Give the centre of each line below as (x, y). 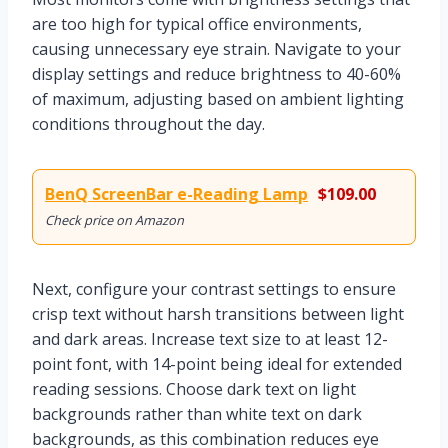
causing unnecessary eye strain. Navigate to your (216, 49)
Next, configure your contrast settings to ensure (214, 289)
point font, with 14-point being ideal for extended (217, 364)
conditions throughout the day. (148, 124)
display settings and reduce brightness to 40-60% (216, 74)
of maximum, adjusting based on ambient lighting (218, 99)
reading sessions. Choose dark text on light (194, 389)
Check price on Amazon (114, 220)
